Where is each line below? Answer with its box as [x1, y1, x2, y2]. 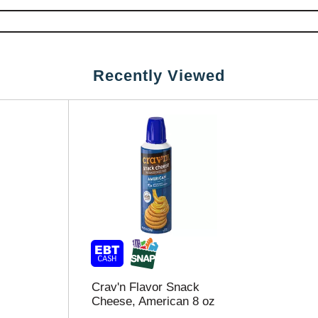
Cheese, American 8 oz [92, 295, 215, 308]
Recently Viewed [93, 67, 225, 84]
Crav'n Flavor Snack [92, 280, 199, 294]
